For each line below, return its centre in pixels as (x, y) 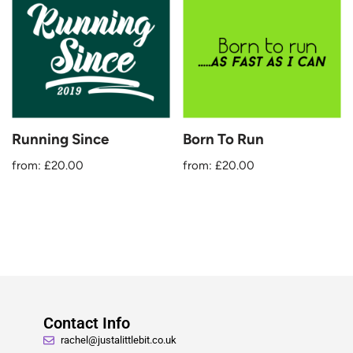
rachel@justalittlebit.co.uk (119, 340)
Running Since (60, 139)
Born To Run (224, 139)
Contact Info (86, 323)
